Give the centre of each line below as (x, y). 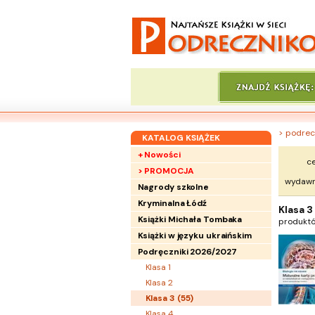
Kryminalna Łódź (172, 203)
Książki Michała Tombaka (190, 219)
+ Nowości (159, 155)
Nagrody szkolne (173, 187)
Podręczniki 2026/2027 (187, 252)
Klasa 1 (158, 267)
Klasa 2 (159, 283)
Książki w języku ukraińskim (194, 236)
